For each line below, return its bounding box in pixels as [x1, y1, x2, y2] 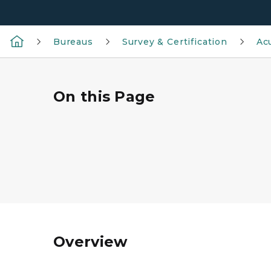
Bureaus [53, 36, 93, 47]
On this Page [53, 88, 155, 105]
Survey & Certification [122, 36, 227, 47]
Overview [53, 233, 128, 250]
